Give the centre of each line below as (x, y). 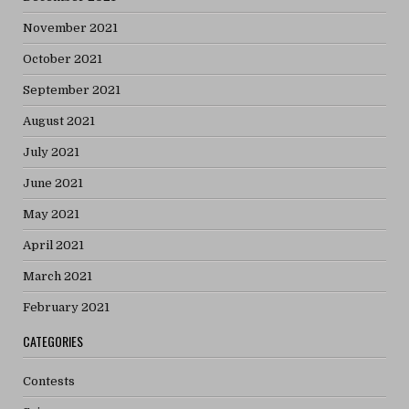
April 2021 (54, 246)
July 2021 (52, 152)
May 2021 (52, 215)
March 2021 (58, 277)
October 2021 (63, 59)
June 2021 (53, 184)
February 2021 (67, 308)
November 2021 (71, 28)
